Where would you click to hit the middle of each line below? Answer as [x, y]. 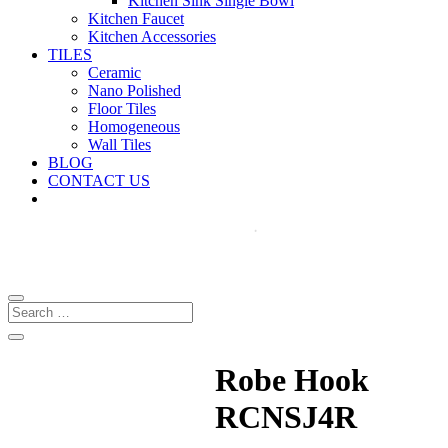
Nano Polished [134, 90]
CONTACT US [99, 180]
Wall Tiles [119, 144]
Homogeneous [134, 126]
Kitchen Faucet [136, 18]
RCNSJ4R [286, 417]
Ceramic [114, 72]
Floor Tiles [122, 108]
